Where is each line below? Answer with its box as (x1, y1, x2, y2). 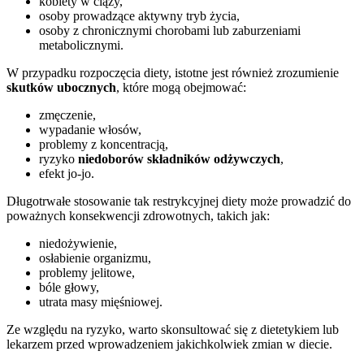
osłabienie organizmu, (39, 250, 151, 265)
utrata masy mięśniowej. (39, 294, 162, 309)
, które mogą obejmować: (116, 80, 246, 94)
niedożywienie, (39, 236, 117, 250)
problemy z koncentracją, (39, 136, 168, 151)
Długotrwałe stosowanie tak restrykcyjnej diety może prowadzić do (6, 193, 351, 208)
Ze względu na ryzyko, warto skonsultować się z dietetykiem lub (6, 322, 339, 336)
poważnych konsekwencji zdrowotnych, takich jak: (6, 208, 270, 223)
